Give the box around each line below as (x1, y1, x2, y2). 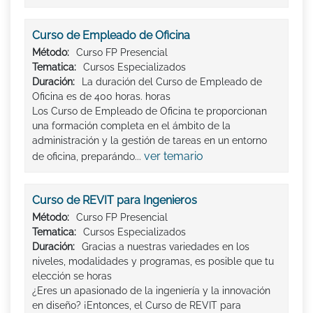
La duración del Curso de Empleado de (82, 75, 262, 87)
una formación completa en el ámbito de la (32, 119, 231, 131)
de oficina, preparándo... (32, 150, 144, 162)
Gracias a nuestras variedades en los (82, 240, 249, 252)
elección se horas (32, 270, 112, 282)
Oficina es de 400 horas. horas (32, 90, 170, 102)
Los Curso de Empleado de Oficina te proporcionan (32, 105, 267, 117)
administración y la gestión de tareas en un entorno (32, 134, 267, 146)
